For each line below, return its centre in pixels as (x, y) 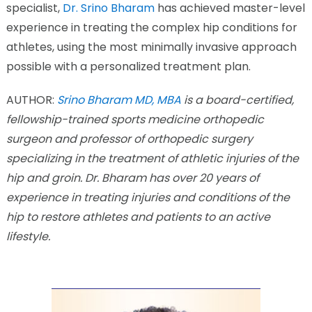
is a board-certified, (237, 100)
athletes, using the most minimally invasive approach (151, 47)
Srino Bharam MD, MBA (119, 100)
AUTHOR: (31, 100)
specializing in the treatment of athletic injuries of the (152, 159)
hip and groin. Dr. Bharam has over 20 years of (132, 178)
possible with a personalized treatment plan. (128, 67)
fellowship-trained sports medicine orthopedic (135, 120)
